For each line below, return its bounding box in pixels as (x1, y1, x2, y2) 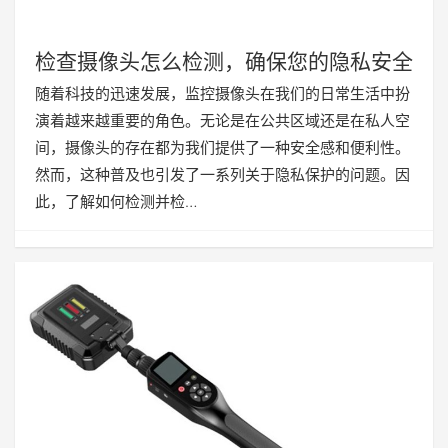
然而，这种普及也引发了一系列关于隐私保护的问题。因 (35, 164, 410, 184)
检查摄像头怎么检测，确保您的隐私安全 (35, 48, 413, 74)
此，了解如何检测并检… (35, 191, 197, 211)
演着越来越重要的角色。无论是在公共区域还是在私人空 (35, 110, 410, 130)
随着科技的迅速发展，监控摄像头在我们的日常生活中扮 (35, 83, 410, 103)
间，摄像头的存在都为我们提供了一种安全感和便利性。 (35, 137, 410, 157)
